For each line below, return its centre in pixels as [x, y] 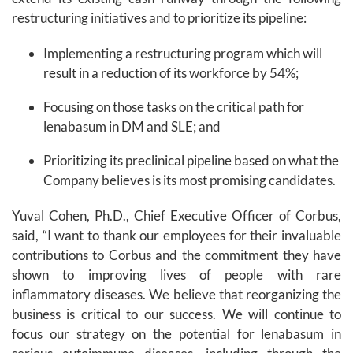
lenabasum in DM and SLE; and [132, 127]
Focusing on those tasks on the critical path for [174, 107]
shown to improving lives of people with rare [176, 275]
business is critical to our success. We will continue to [176, 314]
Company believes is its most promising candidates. [190, 180]
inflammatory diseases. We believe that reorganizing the [176, 295]
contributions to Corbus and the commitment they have [176, 255]
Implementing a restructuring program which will [183, 54]
